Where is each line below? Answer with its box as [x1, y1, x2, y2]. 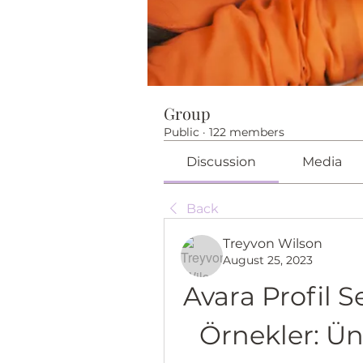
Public [164, 125, 199, 139]
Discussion [186, 154, 257, 169]
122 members [209, 125, 284, 139]
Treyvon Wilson [223, 236, 322, 251]
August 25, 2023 [223, 253, 313, 267]
